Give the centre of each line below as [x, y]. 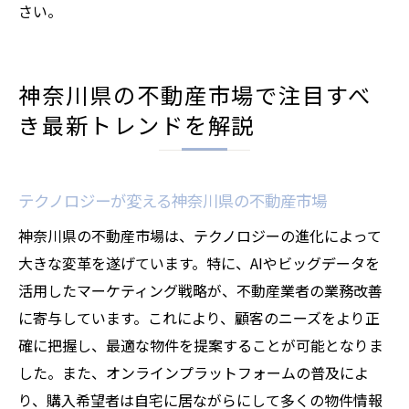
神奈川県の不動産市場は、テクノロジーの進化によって [200, 236]
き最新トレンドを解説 [137, 125]
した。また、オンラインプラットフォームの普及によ [194, 372]
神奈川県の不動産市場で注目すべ [195, 94]
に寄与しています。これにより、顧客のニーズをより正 [199, 318]
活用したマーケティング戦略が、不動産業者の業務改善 [200, 290]
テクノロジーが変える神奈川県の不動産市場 [173, 200]
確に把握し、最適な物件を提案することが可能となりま [201, 345]
